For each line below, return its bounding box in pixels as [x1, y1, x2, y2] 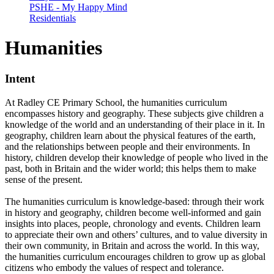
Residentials [29, 12, 76, 23]
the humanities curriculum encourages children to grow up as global [5, 251, 265, 262]
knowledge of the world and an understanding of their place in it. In [5, 119, 265, 130]
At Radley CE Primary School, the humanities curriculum [5, 97, 227, 108]
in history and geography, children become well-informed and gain [5, 207, 261, 218]
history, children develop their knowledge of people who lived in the [5, 152, 268, 163]
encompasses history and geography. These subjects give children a [5, 108, 264, 119]
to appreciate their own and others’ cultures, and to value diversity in [5, 229, 267, 240]
